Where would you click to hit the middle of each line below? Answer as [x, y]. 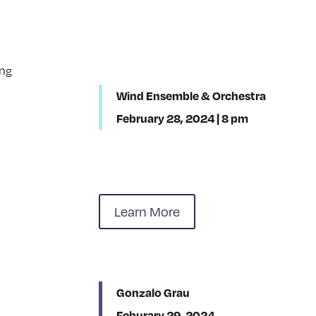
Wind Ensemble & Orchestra [192, 95]
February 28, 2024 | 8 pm [183, 118]
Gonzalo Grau [153, 293]
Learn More [147, 212]
